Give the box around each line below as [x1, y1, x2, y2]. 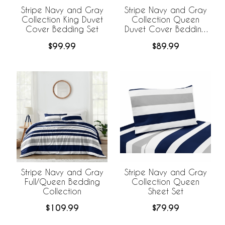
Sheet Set [148, 186, 183, 196]
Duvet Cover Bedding [124, 24, 207, 34]
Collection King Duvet [21, 14, 103, 24]
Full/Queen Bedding [24, 176, 100, 186]
